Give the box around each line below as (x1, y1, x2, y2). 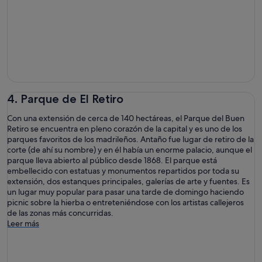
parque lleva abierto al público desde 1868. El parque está (7, 155, 217, 166)
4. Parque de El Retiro (7, 92, 123, 106)
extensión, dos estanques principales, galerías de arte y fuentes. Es (7, 176, 250, 187)
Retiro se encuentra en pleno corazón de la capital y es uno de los (7, 123, 242, 134)
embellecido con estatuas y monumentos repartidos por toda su (7, 166, 239, 176)
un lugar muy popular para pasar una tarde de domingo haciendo (7, 187, 244, 197)
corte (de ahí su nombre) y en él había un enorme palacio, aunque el (7, 144, 252, 155)
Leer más (7, 218, 39, 229)
